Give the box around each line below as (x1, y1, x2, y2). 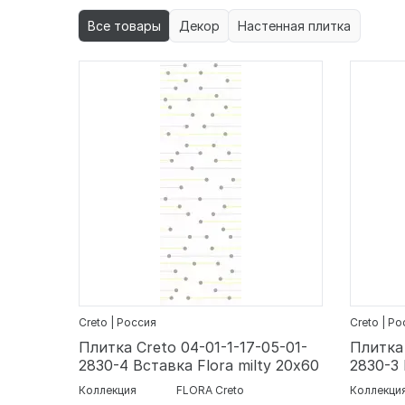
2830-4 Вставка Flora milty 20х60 (79, 356, 319, 375)
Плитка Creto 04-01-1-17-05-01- (79, 338, 307, 357)
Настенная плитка (238, 18, 351, 34)
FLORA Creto (176, 383, 244, 398)
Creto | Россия (79, 316, 156, 330)
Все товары (88, 18, 161, 34)
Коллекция (79, 383, 137, 398)
